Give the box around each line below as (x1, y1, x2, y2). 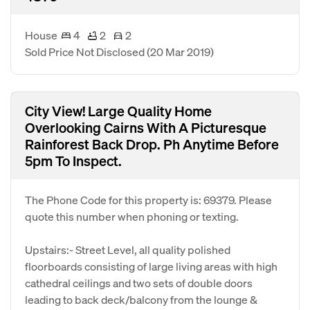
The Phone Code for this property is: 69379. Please (25, 192, 272, 207)
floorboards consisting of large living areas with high (25, 259, 277, 273)
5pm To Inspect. (25, 152, 122, 170)
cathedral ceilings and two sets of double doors (25, 275, 253, 290)
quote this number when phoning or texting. (25, 209, 239, 224)
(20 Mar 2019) (147, 44, 214, 59)
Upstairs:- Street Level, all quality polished (25, 242, 230, 257)
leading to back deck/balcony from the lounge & (25, 292, 257, 307)
